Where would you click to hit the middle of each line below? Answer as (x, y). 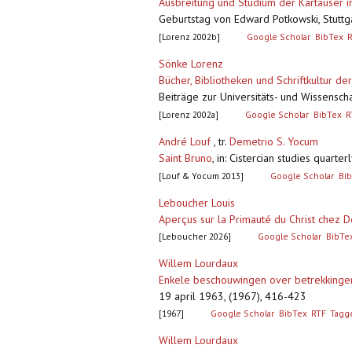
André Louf (185, 142)
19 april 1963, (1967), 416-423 (233, 297)
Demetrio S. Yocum (274, 142)
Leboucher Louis (197, 203)
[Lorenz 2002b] (189, 37)
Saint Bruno (185, 158)
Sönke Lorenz (191, 64)
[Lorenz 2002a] (189, 115)
